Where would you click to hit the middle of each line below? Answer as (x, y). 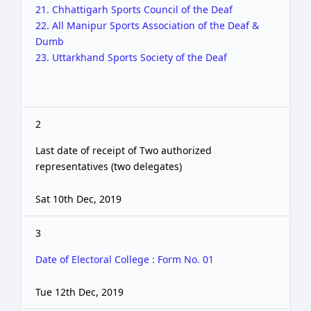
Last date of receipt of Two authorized (124, 150)
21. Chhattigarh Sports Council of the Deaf (134, 9)
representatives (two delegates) (109, 166)
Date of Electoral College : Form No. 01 (125, 259)
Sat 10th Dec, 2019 (78, 199)
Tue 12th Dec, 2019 (79, 292)
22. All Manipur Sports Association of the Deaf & (147, 25)
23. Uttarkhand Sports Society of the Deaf (131, 57)
